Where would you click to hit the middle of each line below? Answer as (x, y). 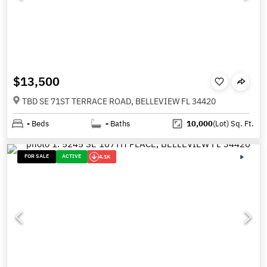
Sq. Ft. (241, 124)
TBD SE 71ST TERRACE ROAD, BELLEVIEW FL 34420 (119, 102)
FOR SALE (37, 156)
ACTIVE (72, 156)
